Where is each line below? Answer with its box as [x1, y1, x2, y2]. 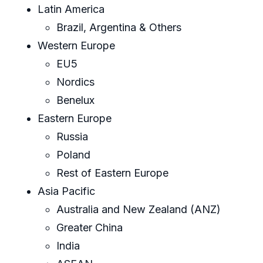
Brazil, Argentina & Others [56, 21, 181, 34]
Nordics [56, 76, 95, 89]
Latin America [38, 3, 104, 16]
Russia [56, 130, 88, 143]
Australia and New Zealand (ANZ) [56, 203, 221, 216]
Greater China [56, 221, 123, 234]
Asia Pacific [38, 185, 95, 198]
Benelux [56, 94, 95, 107]
